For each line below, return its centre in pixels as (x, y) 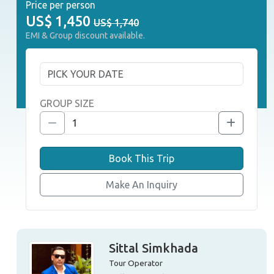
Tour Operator (135, 263)
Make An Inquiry (142, 185)
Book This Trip (142, 158)
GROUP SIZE (67, 103)
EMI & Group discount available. (85, 35)
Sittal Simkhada (153, 248)
